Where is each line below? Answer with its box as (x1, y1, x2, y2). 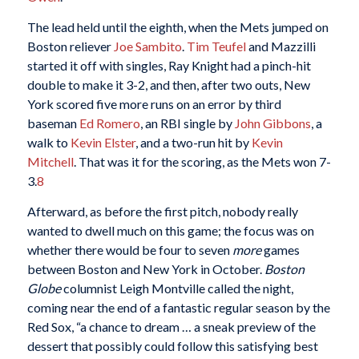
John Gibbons (234, 115, 311, 131)
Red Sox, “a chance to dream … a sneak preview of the (26, 318, 316, 334)
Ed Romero (79, 115, 140, 131)
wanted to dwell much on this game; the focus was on (26, 222, 314, 238)
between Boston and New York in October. (26, 260, 264, 276)
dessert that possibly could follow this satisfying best (26, 337, 318, 353)
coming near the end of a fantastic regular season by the (26, 299, 330, 315)
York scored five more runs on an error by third (26, 95, 281, 111)
